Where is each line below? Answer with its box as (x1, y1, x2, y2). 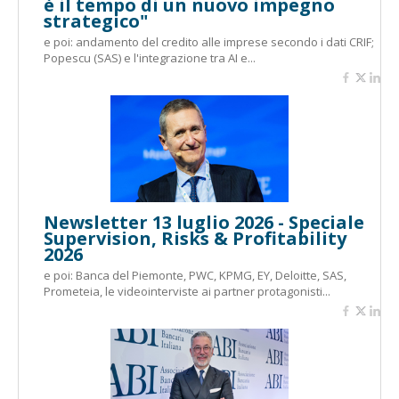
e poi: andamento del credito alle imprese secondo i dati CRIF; (44, 34, 374, 50)
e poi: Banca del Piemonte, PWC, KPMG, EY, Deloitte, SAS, (44, 267, 346, 283)
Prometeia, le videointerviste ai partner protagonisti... (44, 283, 330, 299)
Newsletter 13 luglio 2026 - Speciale (44, 210, 364, 234)
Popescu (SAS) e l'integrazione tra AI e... (44, 50, 256, 66)
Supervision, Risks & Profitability (44, 226, 346, 250)
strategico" (44, 9, 148, 33)
